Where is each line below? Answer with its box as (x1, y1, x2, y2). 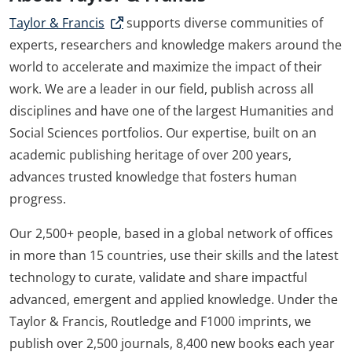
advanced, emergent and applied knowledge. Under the (9, 291, 338, 309)
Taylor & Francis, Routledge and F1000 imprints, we (9, 313, 311, 331)
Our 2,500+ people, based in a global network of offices (9, 225, 333, 243)
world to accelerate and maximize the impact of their (9, 58, 322, 76)
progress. (9, 190, 66, 208)
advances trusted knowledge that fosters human (9, 168, 297, 186)
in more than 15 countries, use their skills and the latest (9, 247, 339, 265)
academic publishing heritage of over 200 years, (9, 146, 291, 164)
